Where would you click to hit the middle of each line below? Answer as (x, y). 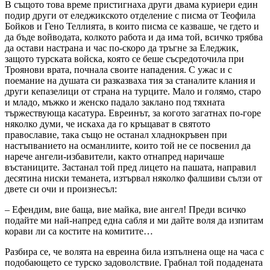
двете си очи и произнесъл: (61, 189)
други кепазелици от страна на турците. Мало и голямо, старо (133, 92)
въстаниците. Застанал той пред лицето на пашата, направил (130, 168)
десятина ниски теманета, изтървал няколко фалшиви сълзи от (133, 178)
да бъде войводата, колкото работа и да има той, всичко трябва (134, 37)
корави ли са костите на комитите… (79, 231)
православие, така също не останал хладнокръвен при (116, 135)
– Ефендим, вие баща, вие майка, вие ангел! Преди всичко (125, 210)
